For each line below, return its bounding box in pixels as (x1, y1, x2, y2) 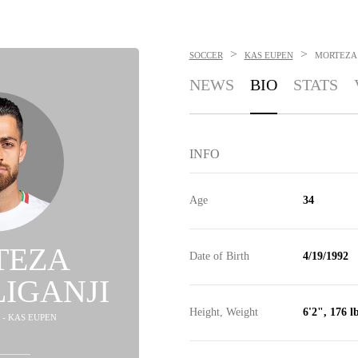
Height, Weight (189, 306, 258, 318)
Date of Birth (189, 250, 249, 262)
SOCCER (189, 50, 223, 60)
